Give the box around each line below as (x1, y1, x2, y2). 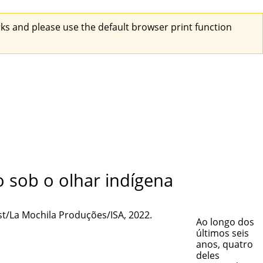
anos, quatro (195, 237, 253, 251)
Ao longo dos (195, 215, 254, 228)
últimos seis (195, 226, 249, 240)
